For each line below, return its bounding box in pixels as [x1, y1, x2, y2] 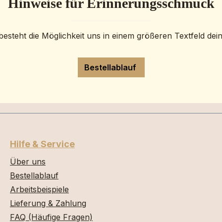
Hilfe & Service [10, 139, 75, 149]
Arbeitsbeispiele [10, 184, 69, 194]
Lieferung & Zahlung [10, 198, 86, 208]
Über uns [10, 157, 46, 166]
